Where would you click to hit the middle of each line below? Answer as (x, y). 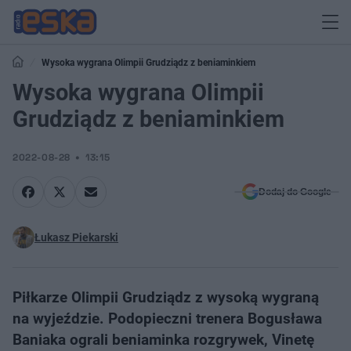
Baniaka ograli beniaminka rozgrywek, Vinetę (163, 340)
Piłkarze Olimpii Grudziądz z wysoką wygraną (166, 297)
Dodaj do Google (295, 192)
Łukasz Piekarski (76, 237)
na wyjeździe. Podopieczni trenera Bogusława (167, 318)
